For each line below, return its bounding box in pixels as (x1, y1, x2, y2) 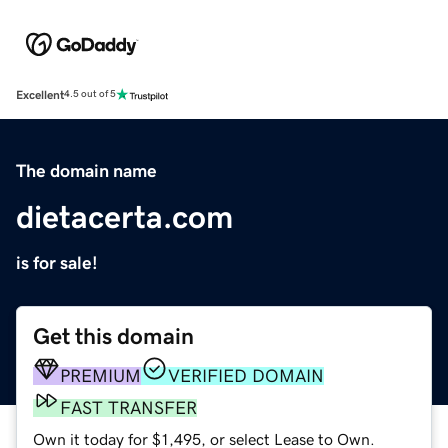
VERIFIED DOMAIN (168, 366, 324, 385)
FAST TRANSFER (60, 398, 197, 417)
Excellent (16, 88, 64, 101)
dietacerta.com (16, 200, 233, 233)
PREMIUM (60, 366, 141, 385)
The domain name (16, 161, 157, 180)
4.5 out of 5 (64, 89, 116, 100)
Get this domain (33, 324, 194, 348)
